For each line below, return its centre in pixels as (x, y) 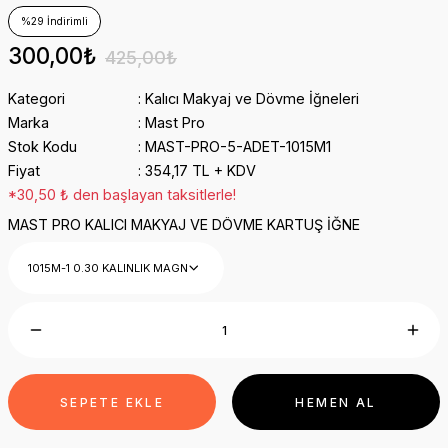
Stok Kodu (42, 146)
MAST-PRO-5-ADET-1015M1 (237, 146)
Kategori (36, 98)
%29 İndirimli (54, 21)
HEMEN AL (336, 402)
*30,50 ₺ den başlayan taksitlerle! (122, 194)
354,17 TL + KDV (200, 170)
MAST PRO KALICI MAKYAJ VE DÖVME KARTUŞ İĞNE (184, 224)
